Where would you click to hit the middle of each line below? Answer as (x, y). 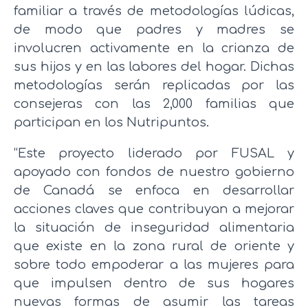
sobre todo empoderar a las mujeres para (154, 264)
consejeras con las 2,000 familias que (154, 103)
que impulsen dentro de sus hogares (154, 283)
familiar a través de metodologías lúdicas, (154, 11)
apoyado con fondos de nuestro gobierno (154, 172)
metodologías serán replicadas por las (154, 85)
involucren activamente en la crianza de (154, 48)
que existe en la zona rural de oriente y (154, 246)
